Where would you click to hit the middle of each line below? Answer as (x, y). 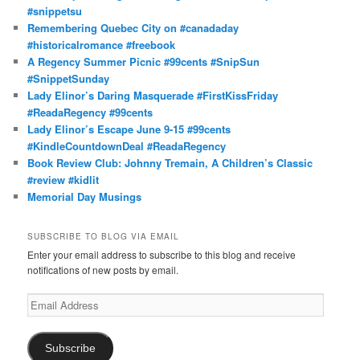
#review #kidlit (63, 179)
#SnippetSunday (69, 78)
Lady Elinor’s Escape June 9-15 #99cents (129, 129)
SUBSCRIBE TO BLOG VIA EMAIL (104, 237)
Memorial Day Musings (85, 196)
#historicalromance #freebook (102, 44)
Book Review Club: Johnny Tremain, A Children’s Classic (170, 162)
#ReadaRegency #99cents (90, 112)
